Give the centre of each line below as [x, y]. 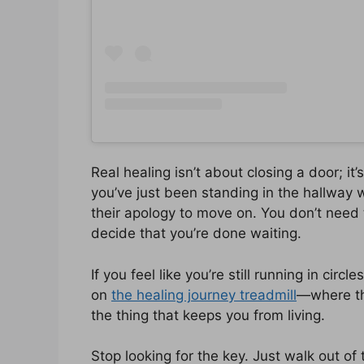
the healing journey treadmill [204, 295]
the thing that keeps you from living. [208, 315]
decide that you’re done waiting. [196, 234]
